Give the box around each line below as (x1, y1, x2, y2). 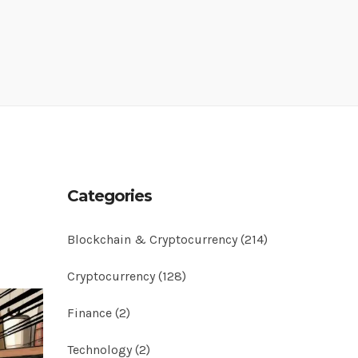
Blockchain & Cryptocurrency (66, 232, 241, 247)
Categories (66, 186, 152, 205)
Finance (66, 305, 115, 320)
